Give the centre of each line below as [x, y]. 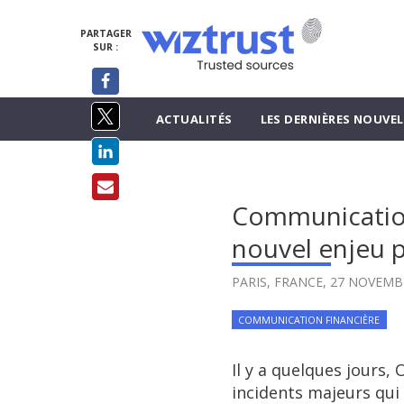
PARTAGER [106, 33]
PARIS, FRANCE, [281, 282]
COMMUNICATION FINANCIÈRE [309, 320]
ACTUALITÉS [194, 119]
